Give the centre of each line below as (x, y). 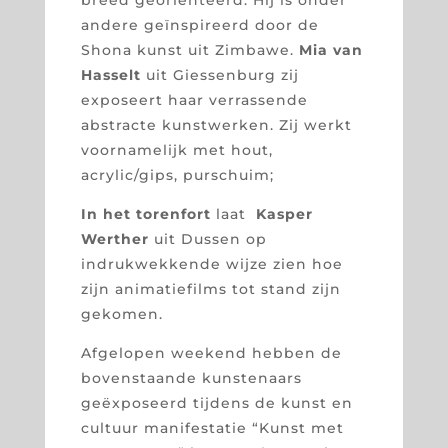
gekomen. (121, 313)
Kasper (284, 213)
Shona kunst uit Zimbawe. (187, 49)
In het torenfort (145, 213)
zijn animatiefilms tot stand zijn (210, 288)
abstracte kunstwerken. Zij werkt (216, 124)
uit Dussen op (210, 238)
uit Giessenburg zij (222, 74)
